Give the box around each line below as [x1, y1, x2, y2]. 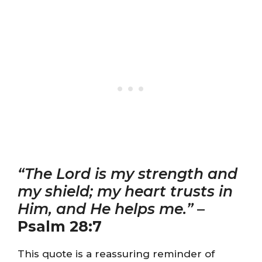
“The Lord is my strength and [18, 165, 237, 182]
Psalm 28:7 [18, 218, 102, 235]
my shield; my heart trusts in [18, 182, 233, 200]
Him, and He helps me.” [18, 200, 197, 218]
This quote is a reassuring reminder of [18, 248, 215, 260]
